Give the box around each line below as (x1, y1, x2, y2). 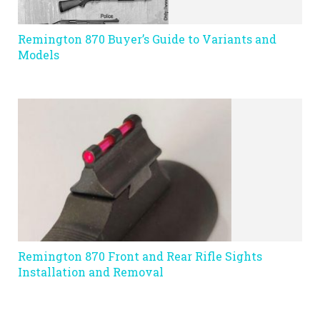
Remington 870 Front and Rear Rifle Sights (18, 248, 262, 264)
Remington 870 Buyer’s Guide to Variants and (18, 31, 276, 46)
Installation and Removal (18, 264, 164, 279)
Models (18, 46, 59, 62)
